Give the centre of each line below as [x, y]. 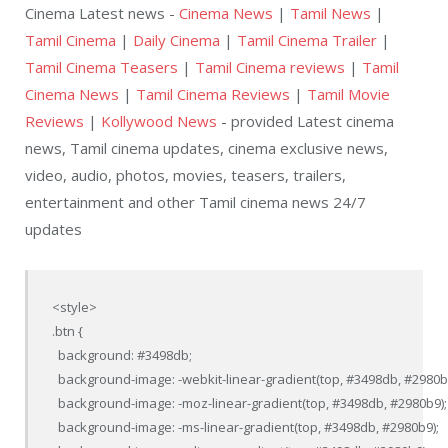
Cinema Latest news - [102, 12]
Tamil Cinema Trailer [307, 39]
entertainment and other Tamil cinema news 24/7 [195, 201]
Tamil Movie [348, 93]
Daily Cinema [176, 39]
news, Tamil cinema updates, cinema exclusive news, [206, 147]
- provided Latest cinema [305, 120]
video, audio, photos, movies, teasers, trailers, [185, 174]
